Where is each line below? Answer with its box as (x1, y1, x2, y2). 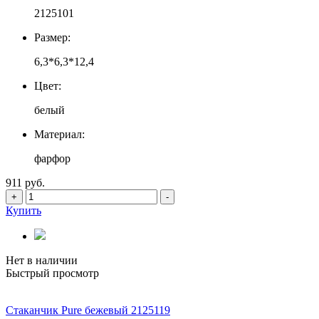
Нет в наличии (6, 254, 78, 267)
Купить (6, 204, 41, 217)
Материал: (34, 128, 85, 141)
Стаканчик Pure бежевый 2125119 (6, 304, 170, 317)
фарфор (34, 152, 70, 165)
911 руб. (6, 177, 45, 189)
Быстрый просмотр (6, 267, 99, 280)
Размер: (34, 31, 70, 44)
